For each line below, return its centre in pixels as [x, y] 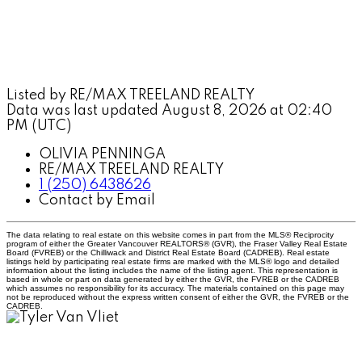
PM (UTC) [39, 126]
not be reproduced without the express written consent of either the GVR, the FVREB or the [178, 297]
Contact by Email [97, 200]
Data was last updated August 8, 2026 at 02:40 [169, 110]
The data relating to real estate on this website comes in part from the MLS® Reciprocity [170, 234]
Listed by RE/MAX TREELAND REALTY [130, 95]
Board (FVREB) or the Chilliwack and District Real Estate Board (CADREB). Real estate [168, 252]
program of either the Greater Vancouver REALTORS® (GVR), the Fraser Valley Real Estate [177, 243]
